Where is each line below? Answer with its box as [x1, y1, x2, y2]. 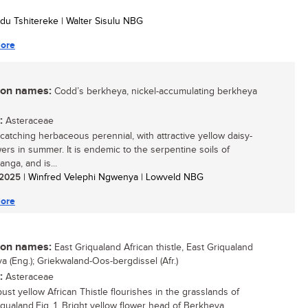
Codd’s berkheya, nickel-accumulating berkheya [52, 86, 257, 97]
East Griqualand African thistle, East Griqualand [52, 242, 253, 253]
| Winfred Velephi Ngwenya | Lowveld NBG [21, 172, 203, 183]
